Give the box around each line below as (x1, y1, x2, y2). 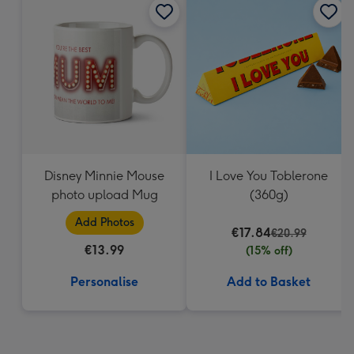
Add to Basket (227, 274, 311, 289)
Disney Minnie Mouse (44, 168, 164, 183)
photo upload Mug (51, 187, 158, 202)
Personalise (70, 274, 138, 289)
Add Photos (74, 216, 134, 229)
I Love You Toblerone (209, 168, 328, 183)
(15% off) (245, 244, 292, 258)
